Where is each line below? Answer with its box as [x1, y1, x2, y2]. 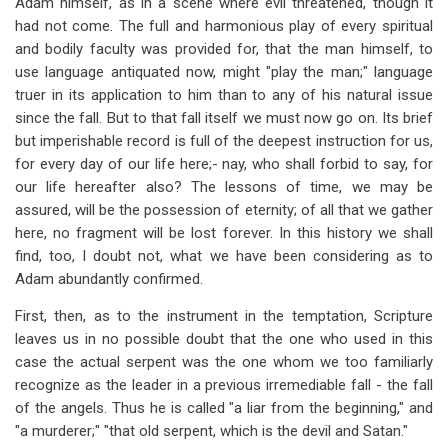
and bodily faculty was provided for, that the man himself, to [15, 40, 433, 58]
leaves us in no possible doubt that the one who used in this [15, 330, 433, 348]
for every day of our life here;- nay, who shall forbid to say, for [15, 155, 433, 173]
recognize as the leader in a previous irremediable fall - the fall [15, 376, 433, 394]
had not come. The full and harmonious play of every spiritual [15, 17, 433, 35]
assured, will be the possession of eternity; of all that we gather [15, 201, 433, 219]
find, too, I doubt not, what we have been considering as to [15, 247, 433, 265]
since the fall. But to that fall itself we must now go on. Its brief [15, 109, 433, 127]
